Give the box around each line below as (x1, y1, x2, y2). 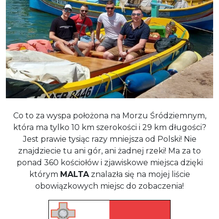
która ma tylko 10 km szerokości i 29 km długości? (13, 123, 206, 132)
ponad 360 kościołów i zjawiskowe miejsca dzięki (16, 158, 203, 168)
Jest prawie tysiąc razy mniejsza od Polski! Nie (22, 134, 197, 144)
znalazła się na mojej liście (88, 170, 190, 179)
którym (29, 170, 60, 179)
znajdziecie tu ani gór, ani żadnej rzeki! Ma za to (18, 146, 201, 156)
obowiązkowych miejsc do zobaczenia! (35, 181, 184, 191)
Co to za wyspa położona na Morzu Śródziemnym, (13, 111, 206, 121)
